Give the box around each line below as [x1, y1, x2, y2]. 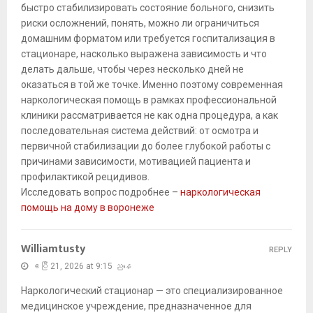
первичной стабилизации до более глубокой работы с [21, 140, 270, 152]
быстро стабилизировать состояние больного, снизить [21, 2, 275, 14]
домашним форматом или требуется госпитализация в [21, 33, 275, 45]
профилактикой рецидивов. [21, 171, 150, 183]
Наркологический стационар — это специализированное [21, 285, 283, 297]
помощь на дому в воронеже [21, 202, 154, 214]
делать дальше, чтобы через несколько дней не [21, 64, 244, 75]
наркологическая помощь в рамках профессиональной [21, 94, 277, 106]
